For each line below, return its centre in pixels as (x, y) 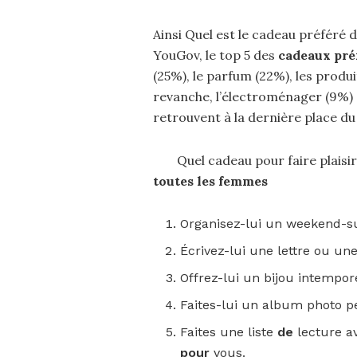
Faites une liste (229, 332)
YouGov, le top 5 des (216, 55)
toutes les (186, 181)
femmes (243, 181)
